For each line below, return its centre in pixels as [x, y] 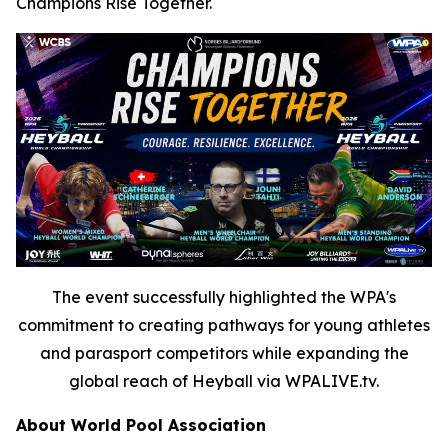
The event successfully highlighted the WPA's [224, 297]
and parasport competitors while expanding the [224, 353]
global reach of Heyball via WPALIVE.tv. [224, 381]
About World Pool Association [141, 425]
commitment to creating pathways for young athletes [224, 325]
